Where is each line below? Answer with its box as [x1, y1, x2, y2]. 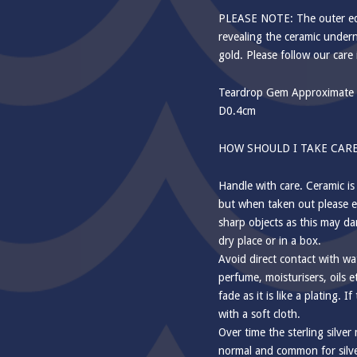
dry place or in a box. [218, 234, 321, 248]
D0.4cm [218, 104, 256, 118]
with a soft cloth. [218, 308, 300, 321]
